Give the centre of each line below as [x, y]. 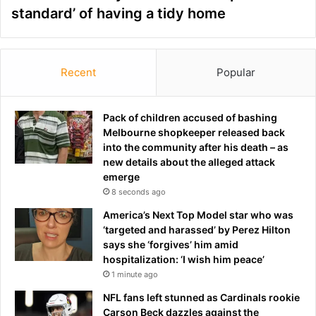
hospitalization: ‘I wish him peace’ [184, 259]
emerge [121, 176]
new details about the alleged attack [189, 162]
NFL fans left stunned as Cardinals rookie [201, 297]
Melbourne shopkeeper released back [194, 132]
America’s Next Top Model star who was [198, 214]
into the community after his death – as [196, 147]
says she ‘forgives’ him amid [171, 244]
